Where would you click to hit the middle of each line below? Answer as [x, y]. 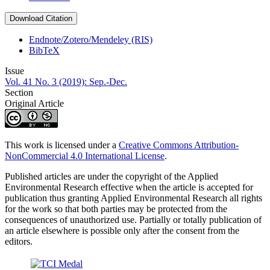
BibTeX [44, 51]
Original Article [34, 104]
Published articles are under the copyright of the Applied [111, 177]
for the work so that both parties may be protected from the [116, 209]
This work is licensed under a [62, 145]
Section [19, 93]
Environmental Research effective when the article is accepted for [129, 187]
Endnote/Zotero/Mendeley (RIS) [91, 40]
